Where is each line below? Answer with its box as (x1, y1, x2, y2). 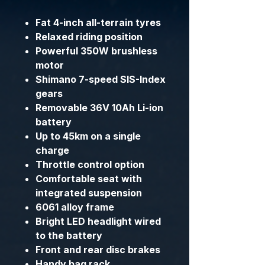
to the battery (35, 230, 102, 241)
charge (35, 144, 69, 156)
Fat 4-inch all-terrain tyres (35, 17, 161, 28)
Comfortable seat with (35, 173, 142, 185)
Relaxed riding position (35, 31, 143, 43)
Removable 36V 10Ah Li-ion (35, 102, 163, 114)
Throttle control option (35, 159, 144, 170)
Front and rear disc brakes (35, 244, 160, 256)
